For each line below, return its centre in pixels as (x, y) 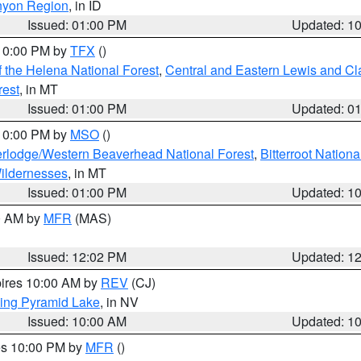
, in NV (119, 302)
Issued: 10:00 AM (77, 321)
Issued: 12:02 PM (77, 257)
